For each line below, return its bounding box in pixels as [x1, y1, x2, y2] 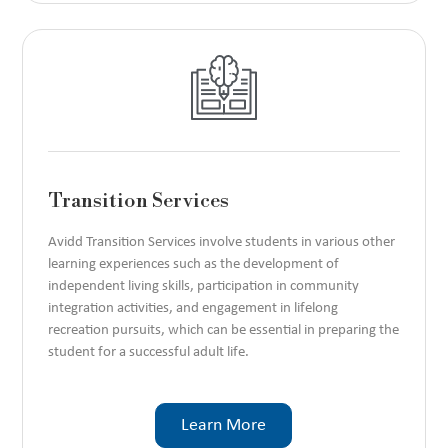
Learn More [181, 416, 267, 436]
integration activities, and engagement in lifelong [47, 301, 338, 317]
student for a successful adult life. [47, 345, 249, 361]
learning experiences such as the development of [47, 257, 339, 273]
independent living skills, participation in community [47, 279, 359, 295]
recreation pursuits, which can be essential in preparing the [47, 323, 399, 339]
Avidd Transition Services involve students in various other [47, 235, 395, 251]
